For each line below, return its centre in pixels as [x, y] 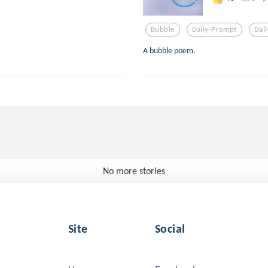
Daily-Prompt [214, 29]
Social [170, 228]
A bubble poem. [169, 50]
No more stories [134, 170]
